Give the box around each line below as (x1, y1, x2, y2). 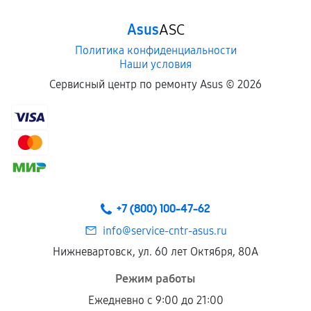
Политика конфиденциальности (74, 44, 237, 57)
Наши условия (119, 58, 192, 71)
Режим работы (115, 271, 196, 286)
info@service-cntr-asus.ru (102, 224, 227, 237)
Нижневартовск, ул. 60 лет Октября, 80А (53, 245, 258, 258)
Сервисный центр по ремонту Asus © (49, 78, 237, 91)
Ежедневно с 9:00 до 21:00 (87, 294, 224, 307)
